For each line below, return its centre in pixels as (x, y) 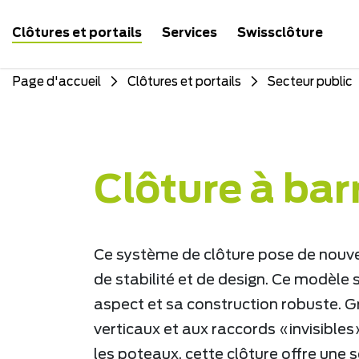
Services (190, 33)
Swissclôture (280, 33)
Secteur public (310, 82)
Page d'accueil (56, 82)
